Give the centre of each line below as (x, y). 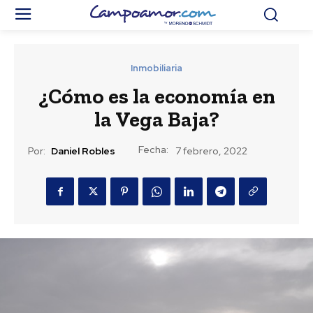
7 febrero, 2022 (211, 151)
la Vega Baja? (156, 120)
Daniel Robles (83, 151)
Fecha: (153, 150)
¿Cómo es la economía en (156, 97)
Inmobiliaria (156, 68)
